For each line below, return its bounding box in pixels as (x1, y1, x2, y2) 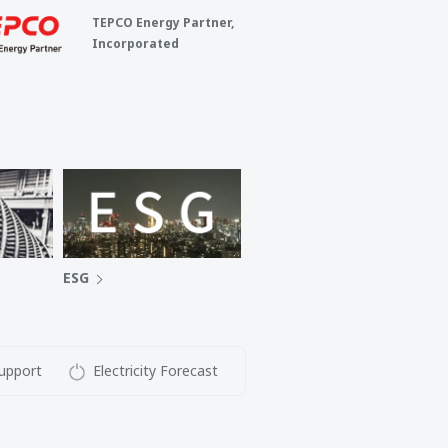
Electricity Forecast (92, 361, 218, 380)
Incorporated (92, 35, 180, 52)
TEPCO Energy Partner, (92, 14, 235, 31)
